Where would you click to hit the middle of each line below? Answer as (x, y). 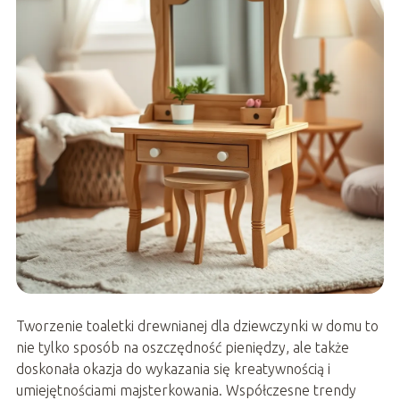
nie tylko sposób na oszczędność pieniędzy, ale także (182, 348)
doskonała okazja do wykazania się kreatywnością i (173, 369)
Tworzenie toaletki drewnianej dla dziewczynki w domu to (197, 326)
